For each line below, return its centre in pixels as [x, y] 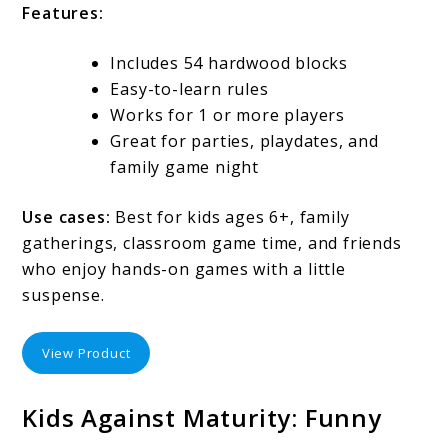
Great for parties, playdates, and [244, 140]
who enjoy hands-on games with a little [184, 268]
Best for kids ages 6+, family [230, 216]
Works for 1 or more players [228, 114]
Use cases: [66, 216]
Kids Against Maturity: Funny [202, 418]
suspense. [63, 294]
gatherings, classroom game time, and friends [212, 242]
